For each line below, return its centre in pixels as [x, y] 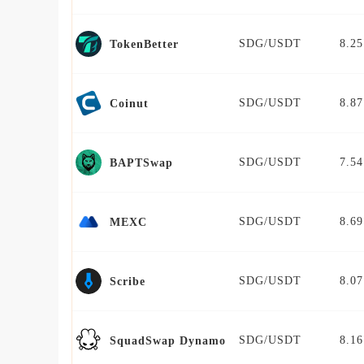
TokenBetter [144, 44]
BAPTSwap [141, 162]
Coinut [129, 103]
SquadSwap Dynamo [168, 340]
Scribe [128, 281]
